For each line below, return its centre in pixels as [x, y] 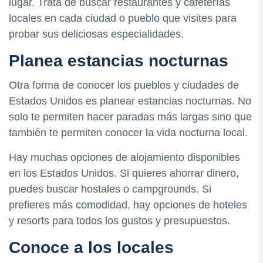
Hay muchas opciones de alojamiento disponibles [124, 157]
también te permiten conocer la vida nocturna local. [128, 132]
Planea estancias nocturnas [119, 61]
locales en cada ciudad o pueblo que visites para [123, 18]
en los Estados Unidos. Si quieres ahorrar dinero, [124, 173]
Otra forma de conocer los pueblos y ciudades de [124, 85]
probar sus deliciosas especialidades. [96, 34]
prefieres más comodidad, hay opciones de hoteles [128, 205]
